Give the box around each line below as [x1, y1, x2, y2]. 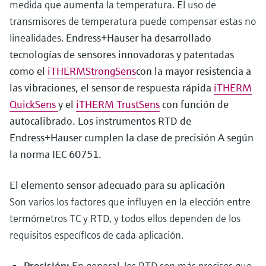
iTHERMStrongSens [47, 64, 136, 78]
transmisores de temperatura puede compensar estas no [9, 14, 256, 28]
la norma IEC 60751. [9, 147, 102, 161]
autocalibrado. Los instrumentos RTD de [9, 114, 191, 128]
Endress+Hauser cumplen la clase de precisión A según [9, 131, 254, 144]
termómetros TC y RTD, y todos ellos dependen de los [9, 211, 240, 225]
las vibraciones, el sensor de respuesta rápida [9, 81, 214, 94]
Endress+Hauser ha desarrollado [66, 31, 211, 45]
